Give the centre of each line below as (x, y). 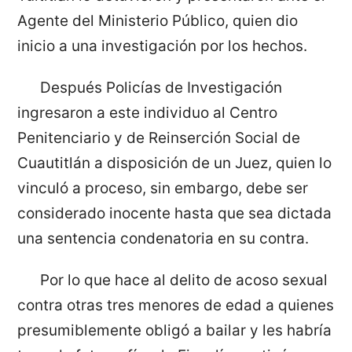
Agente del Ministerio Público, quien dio (158, 21)
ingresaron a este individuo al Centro (148, 112)
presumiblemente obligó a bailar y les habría (175, 330)
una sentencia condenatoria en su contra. (163, 238)
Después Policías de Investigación (161, 87)
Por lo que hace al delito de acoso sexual (183, 280)
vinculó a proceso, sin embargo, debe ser (163, 188)
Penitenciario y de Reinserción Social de (159, 137)
